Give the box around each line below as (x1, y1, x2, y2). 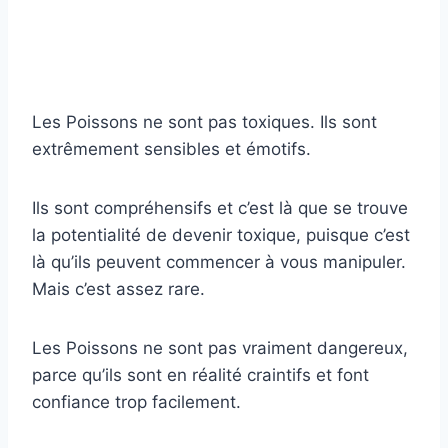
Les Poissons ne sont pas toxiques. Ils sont (32, 112, 377, 133)
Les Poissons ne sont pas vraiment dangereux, (32, 338, 408, 359)
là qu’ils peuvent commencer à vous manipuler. (32, 252, 406, 273)
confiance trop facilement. (32, 392, 241, 413)
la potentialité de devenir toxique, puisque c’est (32, 225, 410, 246)
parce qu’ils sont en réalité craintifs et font (32, 365, 369, 386)
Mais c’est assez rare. (32, 279, 205, 300)
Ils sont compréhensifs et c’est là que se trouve (32, 198, 408, 219)
